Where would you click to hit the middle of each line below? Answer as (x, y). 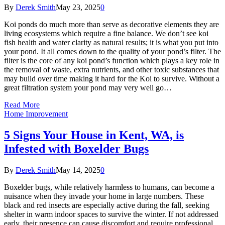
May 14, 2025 (78, 170)
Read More (22, 105)
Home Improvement (36, 114)
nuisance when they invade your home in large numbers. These (104, 196)
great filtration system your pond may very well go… (88, 88)
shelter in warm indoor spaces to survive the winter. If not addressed (111, 214)
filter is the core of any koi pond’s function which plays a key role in (112, 61)
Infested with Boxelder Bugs (76, 149)
